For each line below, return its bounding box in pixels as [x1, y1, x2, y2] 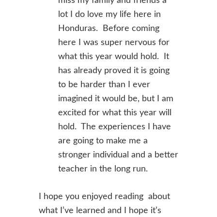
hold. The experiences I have [58, 123, 171, 131]
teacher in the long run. [58, 165, 148, 173]
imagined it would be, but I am [58, 94, 173, 103]
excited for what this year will [58, 108, 171, 117]
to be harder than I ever [58, 80, 150, 89]
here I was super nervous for [58, 38, 170, 47]
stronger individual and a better [58, 151, 178, 159]
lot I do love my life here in [58, 10, 161, 19]
